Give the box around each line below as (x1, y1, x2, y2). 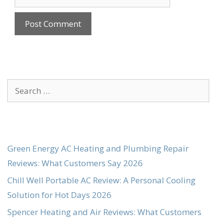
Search (7, 80, 33, 92)
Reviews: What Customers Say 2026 (7, 157, 143, 169)
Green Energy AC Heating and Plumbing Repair (7, 143, 189, 154)
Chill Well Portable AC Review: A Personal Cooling (7, 175, 196, 186)
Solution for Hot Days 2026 (7, 189, 111, 201)
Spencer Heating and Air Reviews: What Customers (7, 206, 201, 218)
